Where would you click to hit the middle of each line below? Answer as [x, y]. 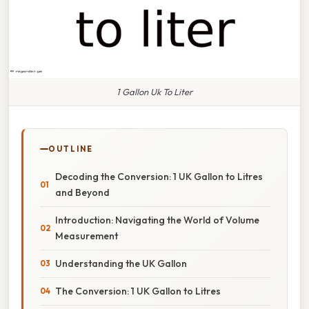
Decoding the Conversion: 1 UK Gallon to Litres [159, 176]
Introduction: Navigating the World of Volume [157, 220]
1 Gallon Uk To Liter [154, 91]
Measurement [87, 236]
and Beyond [82, 192]
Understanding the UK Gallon [121, 263]
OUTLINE [71, 149]
